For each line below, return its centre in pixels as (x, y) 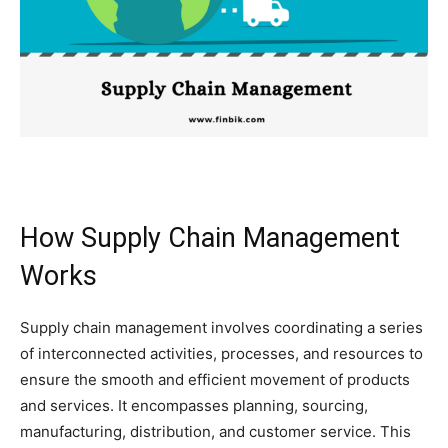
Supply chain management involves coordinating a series (221, 328)
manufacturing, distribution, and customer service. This (215, 432)
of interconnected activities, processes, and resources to (221, 354)
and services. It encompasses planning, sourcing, (194, 406)
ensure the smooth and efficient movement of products (215, 380)
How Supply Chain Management (210, 238)
